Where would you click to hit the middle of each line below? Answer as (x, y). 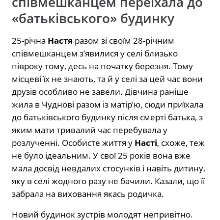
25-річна (30, 41)
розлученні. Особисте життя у (73, 143)
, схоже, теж (181, 143)
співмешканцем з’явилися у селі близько (95, 54)
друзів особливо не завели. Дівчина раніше (100, 92)
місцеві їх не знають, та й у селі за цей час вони (107, 79)
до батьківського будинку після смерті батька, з (107, 117)
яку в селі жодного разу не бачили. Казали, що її (108, 181)
